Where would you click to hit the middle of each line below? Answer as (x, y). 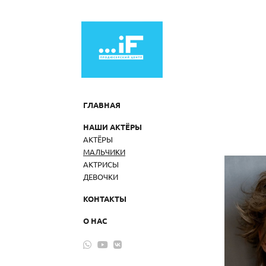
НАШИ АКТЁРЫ (113, 126)
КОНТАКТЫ (105, 198)
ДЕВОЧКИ (101, 176)
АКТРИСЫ (101, 164)
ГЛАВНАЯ (102, 104)
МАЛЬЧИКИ (104, 151)
